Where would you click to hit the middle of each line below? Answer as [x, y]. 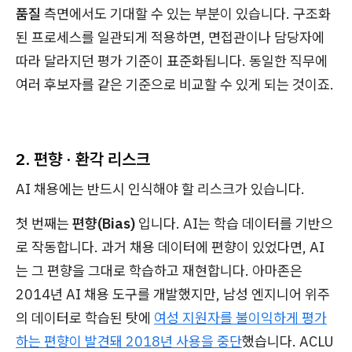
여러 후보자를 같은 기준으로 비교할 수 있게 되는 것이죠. [175, 84]
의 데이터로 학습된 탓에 [83, 318]
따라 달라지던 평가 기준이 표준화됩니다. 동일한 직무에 [172, 61]
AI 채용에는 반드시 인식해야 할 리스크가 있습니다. [160, 189]
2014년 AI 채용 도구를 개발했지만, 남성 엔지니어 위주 [173, 294]
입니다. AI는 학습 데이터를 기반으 [234, 224]
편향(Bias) [104, 224]
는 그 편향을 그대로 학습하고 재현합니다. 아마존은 [159, 271]
